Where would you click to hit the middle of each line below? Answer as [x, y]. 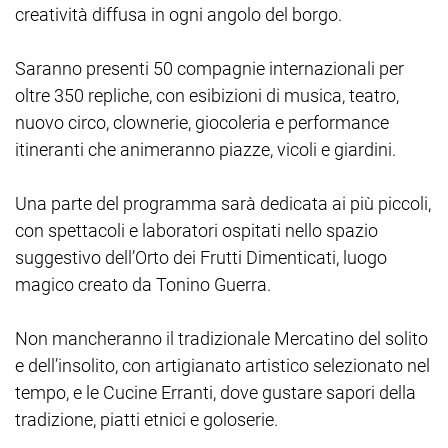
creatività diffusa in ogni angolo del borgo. [178, 14]
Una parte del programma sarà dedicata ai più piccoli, [223, 203]
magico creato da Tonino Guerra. [143, 284]
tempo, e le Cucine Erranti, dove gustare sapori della [215, 392]
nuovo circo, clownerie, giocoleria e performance [202, 122]
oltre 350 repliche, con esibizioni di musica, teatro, [207, 95]
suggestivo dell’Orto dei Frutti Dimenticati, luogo [201, 257]
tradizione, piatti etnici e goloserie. [146, 419]
